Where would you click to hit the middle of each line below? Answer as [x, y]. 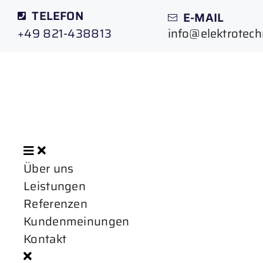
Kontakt [45, 239]
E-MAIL [204, 18]
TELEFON [58, 16]
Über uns [49, 168]
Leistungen [55, 186]
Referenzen [55, 203]
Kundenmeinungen [77, 221]
